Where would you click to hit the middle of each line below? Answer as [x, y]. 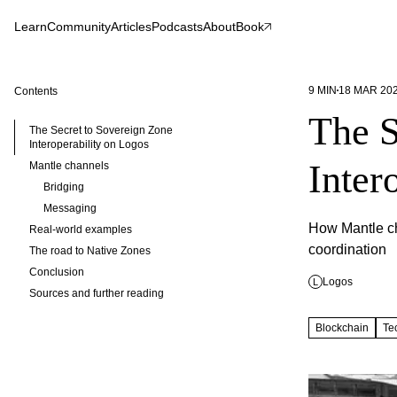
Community [79, 27]
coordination [347, 249]
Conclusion [57, 272]
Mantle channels [69, 166]
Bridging [64, 187]
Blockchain [342, 328]
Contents [36, 91]
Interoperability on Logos [89, 144]
